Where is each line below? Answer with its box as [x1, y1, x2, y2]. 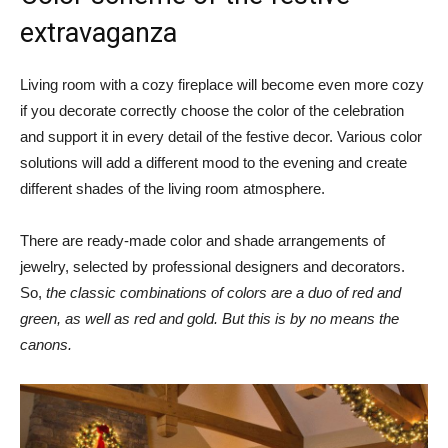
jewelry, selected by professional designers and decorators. [20, 257, 405, 275]
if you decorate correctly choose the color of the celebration [20, 101, 404, 119]
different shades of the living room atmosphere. [20, 179, 325, 197]
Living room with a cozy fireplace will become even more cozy [20, 75, 424, 93]
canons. [20, 335, 72, 353]
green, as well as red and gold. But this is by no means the [20, 309, 399, 327]
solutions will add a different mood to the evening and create [20, 153, 407, 171]
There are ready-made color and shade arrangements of [20, 231, 385, 249]
